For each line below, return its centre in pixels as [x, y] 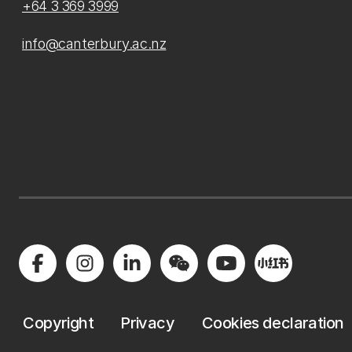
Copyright [59, 323]
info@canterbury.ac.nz [94, 44]
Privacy [148, 323]
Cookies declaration [273, 323]
